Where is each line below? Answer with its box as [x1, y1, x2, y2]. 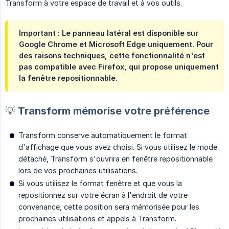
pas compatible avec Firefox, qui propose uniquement [19, 62, 219, 71]
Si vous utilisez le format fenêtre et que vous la [18, 178, 182, 188]
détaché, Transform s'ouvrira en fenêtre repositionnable [18, 154, 213, 163]
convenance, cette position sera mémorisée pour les [18, 202, 199, 211]
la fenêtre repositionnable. [19, 73, 118, 82]
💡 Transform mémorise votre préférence [5, 104, 210, 117]
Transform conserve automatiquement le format [18, 130, 187, 140]
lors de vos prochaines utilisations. [18, 166, 138, 175]
